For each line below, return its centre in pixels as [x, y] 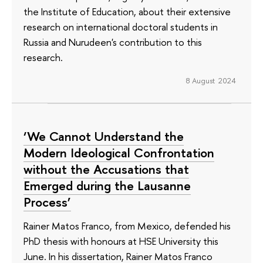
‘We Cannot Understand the [104, 136]
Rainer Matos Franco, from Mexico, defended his [127, 225]
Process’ [47, 202]
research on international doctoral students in [121, 26]
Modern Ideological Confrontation [119, 153]
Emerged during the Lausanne [107, 186]
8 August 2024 [211, 80]
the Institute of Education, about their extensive [127, 11]
